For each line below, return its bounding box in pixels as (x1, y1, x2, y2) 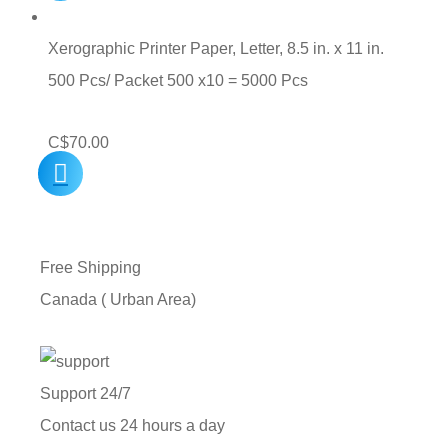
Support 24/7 (40, 385, 131, 403)
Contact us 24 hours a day (40, 417, 225, 435)
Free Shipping (40, 259, 141, 277)
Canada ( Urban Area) (40, 291, 196, 309)
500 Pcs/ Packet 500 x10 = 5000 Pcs (48, 71, 308, 89)
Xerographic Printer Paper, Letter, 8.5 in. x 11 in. (48, 39, 384, 57)
